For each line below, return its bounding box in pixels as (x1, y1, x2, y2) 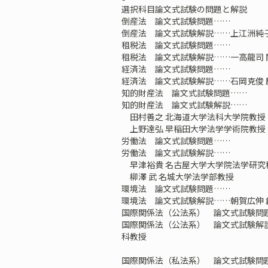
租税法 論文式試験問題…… (121, 39, 230, 51)
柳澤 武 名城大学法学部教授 (121, 170, 234, 182)
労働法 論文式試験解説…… (121, 147, 230, 159)
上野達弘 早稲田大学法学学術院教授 (121, 123, 266, 135)
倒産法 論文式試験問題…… (121, 15, 230, 27)
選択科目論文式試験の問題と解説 (121, 3, 247, 15)
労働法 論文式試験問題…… (121, 135, 230, 147)
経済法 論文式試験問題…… (121, 63, 230, 75)
